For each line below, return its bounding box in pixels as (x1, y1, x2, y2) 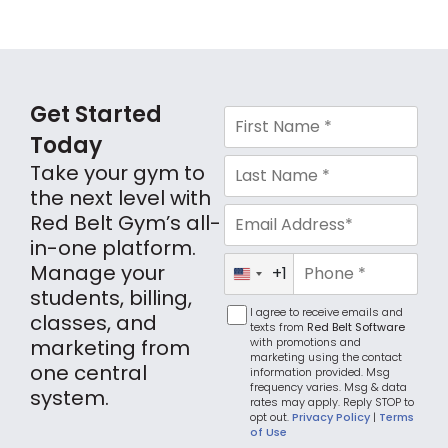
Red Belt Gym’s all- (30, 209, 221, 237)
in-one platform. (30, 234, 196, 262)
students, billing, (30, 284, 192, 312)
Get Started (30, 99, 162, 130)
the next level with (30, 184, 211, 212)
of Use (249, 423, 287, 440)
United (242, 267, 276, 283)
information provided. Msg (249, 363, 390, 380)
